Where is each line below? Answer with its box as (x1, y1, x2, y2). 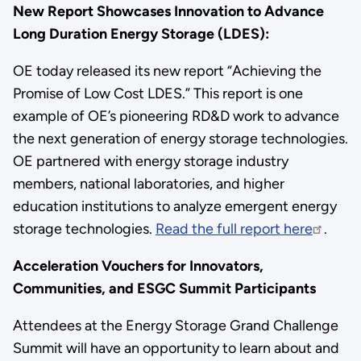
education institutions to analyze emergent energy (12, 197, 337, 215)
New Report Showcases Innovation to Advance (12, 2, 324, 20)
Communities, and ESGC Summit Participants (12, 279, 316, 297)
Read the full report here (155, 219, 313, 238)
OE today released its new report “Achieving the (12, 61, 322, 80)
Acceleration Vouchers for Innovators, (12, 256, 263, 275)
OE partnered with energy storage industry (12, 151, 288, 170)
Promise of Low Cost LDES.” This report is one (12, 84, 303, 102)
